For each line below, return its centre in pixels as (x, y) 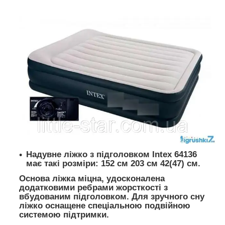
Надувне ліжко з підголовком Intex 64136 (111, 155)
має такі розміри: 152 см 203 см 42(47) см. (113, 164)
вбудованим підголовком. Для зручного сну (112, 197)
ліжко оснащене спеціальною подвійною (105, 206)
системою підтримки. (64, 215)
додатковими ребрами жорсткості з (93, 188)
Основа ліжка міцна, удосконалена (92, 179)
